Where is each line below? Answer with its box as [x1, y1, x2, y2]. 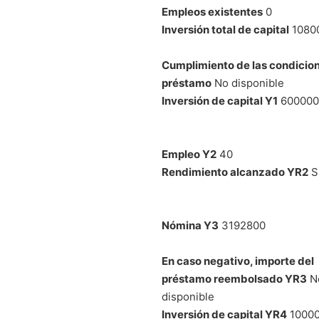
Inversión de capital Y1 [162, 93, 278, 108]
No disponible [214, 75, 284, 90]
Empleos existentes [162, 4, 263, 19]
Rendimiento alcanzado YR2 [162, 164, 308, 179]
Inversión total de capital [162, 22, 289, 36]
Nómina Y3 [162, 218, 219, 232]
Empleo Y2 [162, 147, 216, 161]
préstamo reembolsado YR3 [162, 271, 307, 286]
